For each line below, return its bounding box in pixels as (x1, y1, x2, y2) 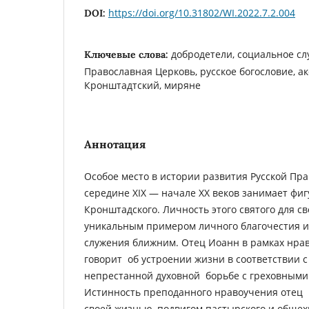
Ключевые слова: (84, 48, 171, 61)
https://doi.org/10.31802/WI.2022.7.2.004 (108, 6, 295, 19)
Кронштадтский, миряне (84, 78, 201, 92)
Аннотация (84, 137, 146, 151)
